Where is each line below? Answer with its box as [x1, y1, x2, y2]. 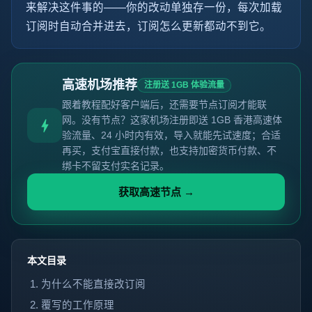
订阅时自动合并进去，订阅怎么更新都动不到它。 [26, 20, 271, 32]
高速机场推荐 [62, 78, 137, 92]
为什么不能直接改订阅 [41, 279, 146, 290]
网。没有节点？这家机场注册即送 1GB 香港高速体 [62, 114, 282, 125]
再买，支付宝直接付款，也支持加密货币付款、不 [62, 145, 276, 156]
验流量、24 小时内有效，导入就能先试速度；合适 [62, 130, 281, 141]
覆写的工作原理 [41, 299, 114, 311]
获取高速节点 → [118, 186, 194, 198]
